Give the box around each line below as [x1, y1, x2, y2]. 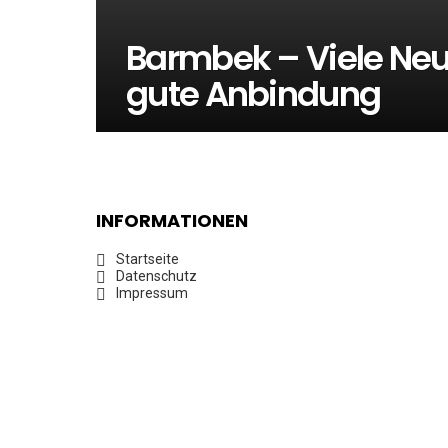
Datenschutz [116, 268, 197, 284]
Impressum [116, 285, 188, 301]
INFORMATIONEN [96, 208, 248, 233]
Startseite [116, 251, 179, 267]
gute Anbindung [126, 70, 381, 118]
